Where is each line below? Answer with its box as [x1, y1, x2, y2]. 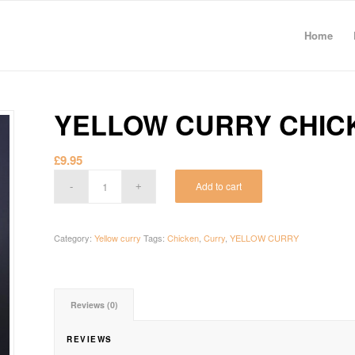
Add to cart [196, 179, 242, 193]
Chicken [167, 231, 200, 244]
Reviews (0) [71, 299, 119, 311]
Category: [54, 231, 95, 244]
